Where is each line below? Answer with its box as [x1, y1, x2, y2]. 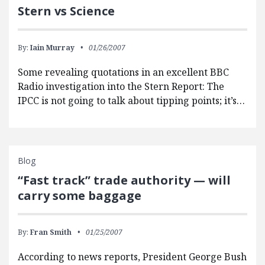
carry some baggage [18, 188, 141, 204]
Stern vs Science [18, 3, 115, 20]
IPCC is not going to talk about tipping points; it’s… [18, 94, 245, 108]
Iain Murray [30, 43, 75, 53]
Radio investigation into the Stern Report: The [18, 80, 224, 93]
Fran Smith [30, 227, 72, 238]
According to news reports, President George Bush [18, 250, 247, 264]
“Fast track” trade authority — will [18, 172, 231, 189]
